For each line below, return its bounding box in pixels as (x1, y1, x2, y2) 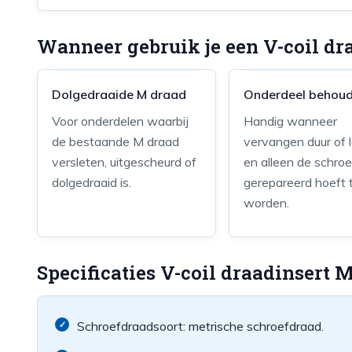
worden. (244, 195, 290, 211)
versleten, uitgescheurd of (52, 154, 196, 170)
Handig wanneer (244, 113, 338, 129)
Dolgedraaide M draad (52, 86, 186, 102)
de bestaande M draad (52, 134, 179, 149)
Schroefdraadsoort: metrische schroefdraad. (77, 318, 324, 334)
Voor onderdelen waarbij (52, 113, 189, 129)
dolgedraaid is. (52, 174, 131, 190)
